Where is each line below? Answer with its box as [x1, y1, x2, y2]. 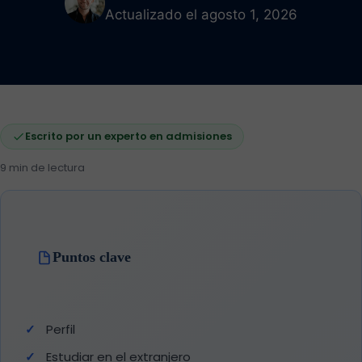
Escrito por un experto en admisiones [25, 128, 232, 144]
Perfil [46, 321, 75, 338]
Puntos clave [53, 249, 131, 265]
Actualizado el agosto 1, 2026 [105, 6, 297, 23]
